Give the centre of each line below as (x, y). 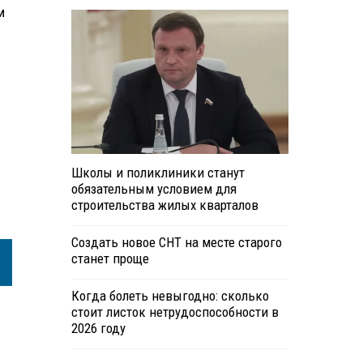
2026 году (98, 329)
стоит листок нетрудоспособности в (175, 312)
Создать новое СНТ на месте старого (176, 243)
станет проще (110, 259)
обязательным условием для (154, 189)
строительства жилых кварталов (164, 205)
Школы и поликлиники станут (158, 173)
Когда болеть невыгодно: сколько (170, 296)
